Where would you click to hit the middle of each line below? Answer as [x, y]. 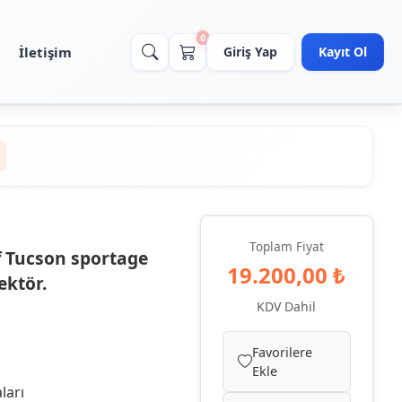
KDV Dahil [287, 306]
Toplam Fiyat [286, 246]
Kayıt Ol [343, 52]
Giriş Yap [250, 52]
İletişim [45, 52]
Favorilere [282, 352]
